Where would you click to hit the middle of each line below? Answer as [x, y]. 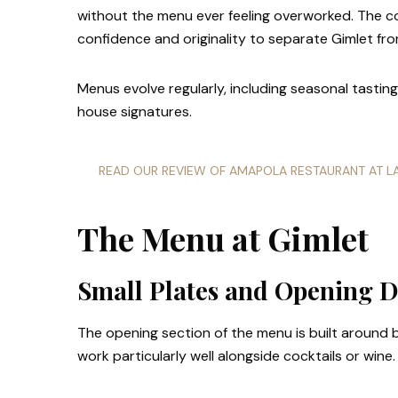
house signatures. [135, 111]
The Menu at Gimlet [223, 238]
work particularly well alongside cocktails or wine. [236, 356]
